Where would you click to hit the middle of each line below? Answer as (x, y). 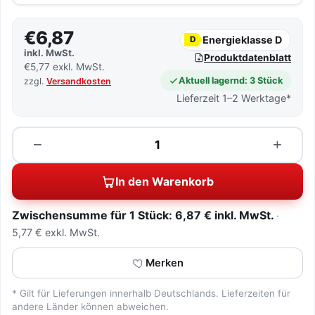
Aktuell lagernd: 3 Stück (231, 81)
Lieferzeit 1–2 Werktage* (234, 98)
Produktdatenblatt (247, 58)
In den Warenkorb (165, 181)
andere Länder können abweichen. (90, 307)
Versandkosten (79, 81)
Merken (164, 263)
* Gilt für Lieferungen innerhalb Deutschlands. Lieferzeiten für (151, 293)
